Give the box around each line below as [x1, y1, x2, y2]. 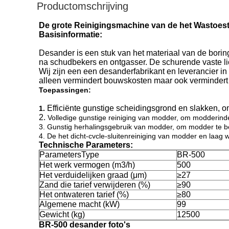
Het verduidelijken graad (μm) [39, 171, 147, 179]
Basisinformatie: [39, 30, 102, 39]
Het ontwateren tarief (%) [39, 190, 129, 199]
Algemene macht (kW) [39, 200, 120, 209]
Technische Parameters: [39, 141, 133, 149]
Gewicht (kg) [39, 210, 85, 219]
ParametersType [39, 150, 99, 159]
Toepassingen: [39, 86, 91, 94]
